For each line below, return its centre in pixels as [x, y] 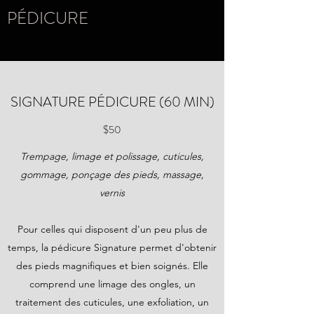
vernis [112, 193]
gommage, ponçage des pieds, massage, [112, 175]
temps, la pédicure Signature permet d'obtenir [112, 247]
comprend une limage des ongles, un [112, 284]
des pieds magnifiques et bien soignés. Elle [112, 266]
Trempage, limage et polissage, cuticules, [112, 156]
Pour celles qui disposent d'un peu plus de [112, 229]
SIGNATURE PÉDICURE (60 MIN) [112, 102]
